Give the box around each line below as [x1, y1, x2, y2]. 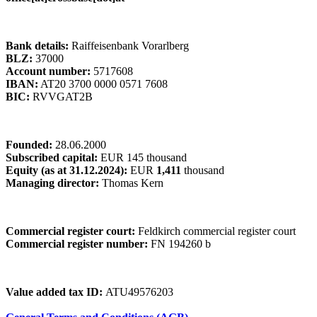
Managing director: [6, 176, 102, 189]
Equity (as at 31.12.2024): [6, 163, 127, 176]
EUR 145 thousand [100, 151, 187, 163]
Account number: [6, 64, 91, 77]
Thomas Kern [102, 176, 163, 189]
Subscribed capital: [6, 151, 100, 163]
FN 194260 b [151, 237, 211, 250]
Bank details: [6, 39, 69, 52]
